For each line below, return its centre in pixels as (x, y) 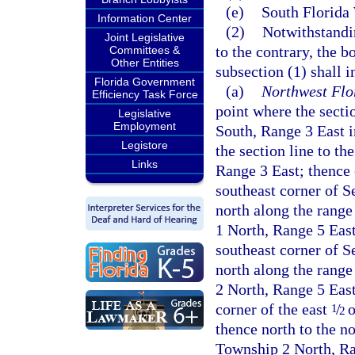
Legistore (145, 145)
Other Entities (145, 63)
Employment (145, 126)
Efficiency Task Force (145, 94)
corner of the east (273, 309)
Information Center (145, 18)
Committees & (145, 50)
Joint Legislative (145, 37)
